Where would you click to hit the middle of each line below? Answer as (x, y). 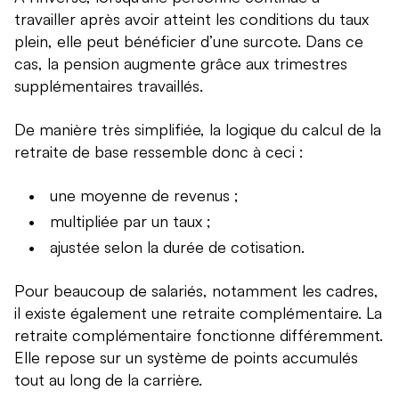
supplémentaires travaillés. (109, 86)
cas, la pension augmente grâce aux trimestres (181, 64)
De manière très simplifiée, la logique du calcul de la (198, 130)
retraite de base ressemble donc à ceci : (159, 152)
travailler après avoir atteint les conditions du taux (191, 19)
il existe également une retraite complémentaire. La (198, 313)
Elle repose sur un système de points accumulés (186, 358)
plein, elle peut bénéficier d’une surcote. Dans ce (189, 41)
